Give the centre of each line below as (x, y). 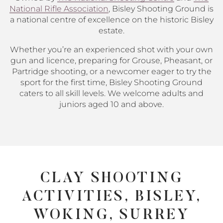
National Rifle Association (59, 9)
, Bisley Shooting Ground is (161, 9)
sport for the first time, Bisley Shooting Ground (111, 82)
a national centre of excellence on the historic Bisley (111, 20)
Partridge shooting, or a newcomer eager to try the (111, 71)
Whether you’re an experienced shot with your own (111, 50)
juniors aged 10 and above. (111, 104)
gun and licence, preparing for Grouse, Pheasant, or (111, 60)
